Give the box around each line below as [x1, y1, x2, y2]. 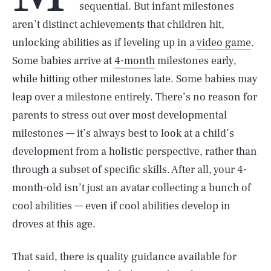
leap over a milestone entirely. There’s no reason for [12, 90, 257, 104]
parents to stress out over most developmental [12, 108, 227, 122]
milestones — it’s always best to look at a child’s [12, 126, 234, 140]
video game [197, 36, 251, 50]
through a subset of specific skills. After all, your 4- [12, 163, 247, 177]
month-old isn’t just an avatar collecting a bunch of [12, 181, 251, 195]
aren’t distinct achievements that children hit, [12, 18, 224, 31]
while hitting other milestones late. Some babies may [12, 72, 258, 86]
